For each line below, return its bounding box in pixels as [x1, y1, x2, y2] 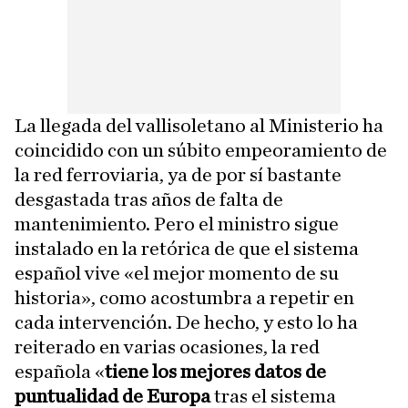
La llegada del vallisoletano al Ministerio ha [15, 116, 383, 136]
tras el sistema [210, 386, 336, 406]
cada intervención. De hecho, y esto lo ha [15, 312, 358, 332]
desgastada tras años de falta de [15, 189, 283, 209]
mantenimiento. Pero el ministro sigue [15, 214, 339, 234]
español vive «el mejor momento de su [15, 263, 339, 283]
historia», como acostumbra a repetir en [15, 288, 354, 308]
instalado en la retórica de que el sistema [15, 239, 359, 259]
